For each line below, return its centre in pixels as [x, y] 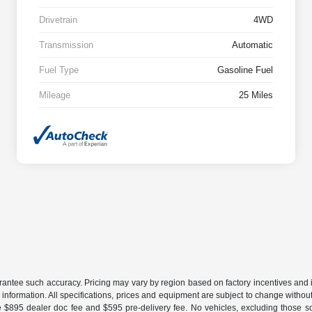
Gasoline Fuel [245, 70]
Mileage [55, 95]
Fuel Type [59, 70]
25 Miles [256, 95]
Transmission [66, 45]
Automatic [252, 45]
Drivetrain [58, 20]
